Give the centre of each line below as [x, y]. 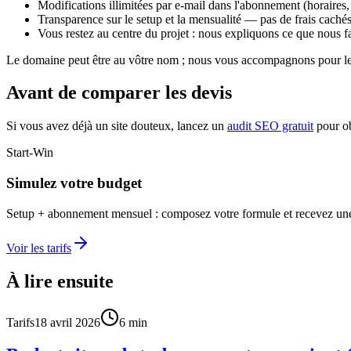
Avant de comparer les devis [119, 93]
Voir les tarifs [39, 248]
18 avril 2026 [67, 322]
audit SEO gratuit [270, 126]
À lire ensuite [60, 281]
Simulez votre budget [74, 183]
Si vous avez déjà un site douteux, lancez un [115, 126]
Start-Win [30, 153]
